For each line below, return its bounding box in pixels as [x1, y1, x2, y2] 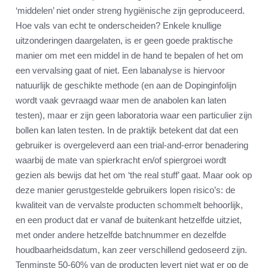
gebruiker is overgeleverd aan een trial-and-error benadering [16, 140, 248, 151]
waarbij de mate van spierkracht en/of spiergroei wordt [16, 155, 226, 166]
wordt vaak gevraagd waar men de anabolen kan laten [16, 95, 226, 106]
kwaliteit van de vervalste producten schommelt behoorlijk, [16, 200, 243, 211]
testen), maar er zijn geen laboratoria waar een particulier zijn [16, 110, 252, 121]
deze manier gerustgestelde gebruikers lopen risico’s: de [16, 185, 235, 196]
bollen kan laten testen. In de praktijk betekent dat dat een [16, 125, 238, 136]
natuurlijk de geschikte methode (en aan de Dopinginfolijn [16, 80, 236, 91]
